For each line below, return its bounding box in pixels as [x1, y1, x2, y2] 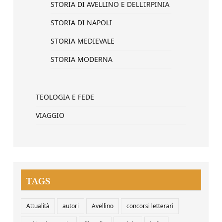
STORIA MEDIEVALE [51, 36, 114, 46]
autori [62, 202, 79, 210]
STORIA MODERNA [51, 55, 112, 64]
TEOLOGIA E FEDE [36, 92, 94, 102]
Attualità [26, 202, 50, 210]
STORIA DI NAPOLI [51, 18, 112, 27]
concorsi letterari [126, 202, 173, 210]
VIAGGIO [36, 111, 64, 120]
